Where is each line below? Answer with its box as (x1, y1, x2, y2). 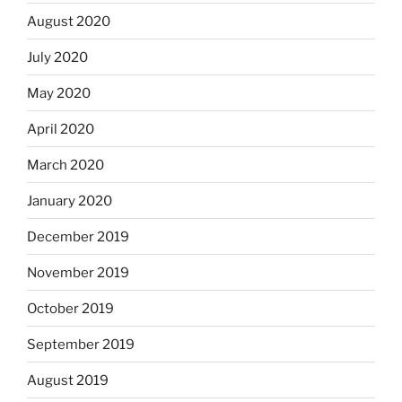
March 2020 (27, 156, 104, 173)
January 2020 (27, 192, 112, 209)
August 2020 (27, 13, 110, 30)
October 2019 (27, 300, 114, 317)
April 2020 (27, 120, 94, 137)
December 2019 (27, 228, 129, 245)
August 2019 (27, 371, 109, 389)
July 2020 (27, 48, 88, 66)
